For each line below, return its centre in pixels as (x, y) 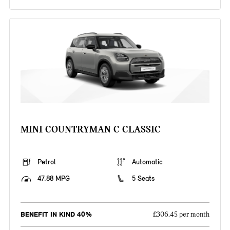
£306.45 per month (181, 215)
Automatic (147, 162)
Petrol (46, 162)
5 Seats (143, 179)
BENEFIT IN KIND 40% (56, 215)
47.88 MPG (53, 179)
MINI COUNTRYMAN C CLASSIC (90, 129)
